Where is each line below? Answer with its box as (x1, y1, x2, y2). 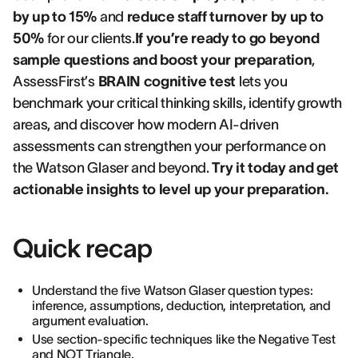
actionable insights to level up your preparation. (13, 181, 329, 197)
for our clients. (44, 30, 135, 46)
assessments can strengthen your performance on (13, 138, 326, 154)
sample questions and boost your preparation (13, 52, 312, 68)
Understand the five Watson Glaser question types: (32, 283, 313, 297)
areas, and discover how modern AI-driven (13, 117, 279, 133)
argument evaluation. (32, 313, 149, 328)
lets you (236, 74, 288, 89)
